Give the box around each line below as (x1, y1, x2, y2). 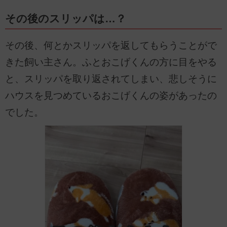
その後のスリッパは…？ (5, 12, 126, 25)
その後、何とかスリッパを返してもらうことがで (5, 40, 217, 51)
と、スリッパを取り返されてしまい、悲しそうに (5, 73, 217, 84)
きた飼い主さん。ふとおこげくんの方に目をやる (5, 56, 217, 67)
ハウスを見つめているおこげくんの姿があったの (5, 90, 217, 101)
